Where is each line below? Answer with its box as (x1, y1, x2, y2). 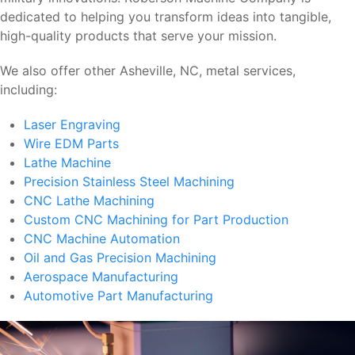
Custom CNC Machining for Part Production (24, 212, 288, 228)
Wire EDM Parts (24, 136, 119, 152)
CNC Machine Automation (24, 231, 180, 247)
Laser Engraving (24, 116, 120, 133)
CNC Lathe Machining (24, 193, 155, 209)
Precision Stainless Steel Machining (24, 174, 235, 190)
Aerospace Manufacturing (24, 269, 178, 285)
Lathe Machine (24, 155, 111, 171)
